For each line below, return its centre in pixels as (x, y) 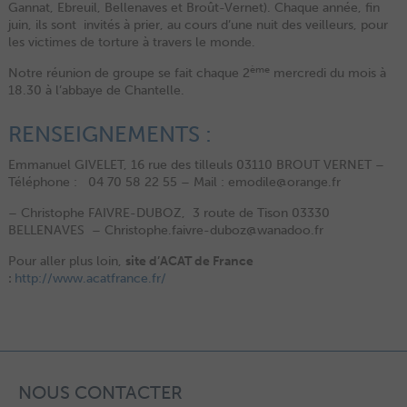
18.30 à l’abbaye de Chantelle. (96, 90)
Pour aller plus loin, (66, 261)
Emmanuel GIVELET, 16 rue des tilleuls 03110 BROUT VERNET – (196, 165)
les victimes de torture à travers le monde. (131, 42)
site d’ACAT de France (189, 261)
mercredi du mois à (328, 73)
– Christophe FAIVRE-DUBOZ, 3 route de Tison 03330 (169, 213)
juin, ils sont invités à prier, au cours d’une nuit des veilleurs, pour (198, 25)
